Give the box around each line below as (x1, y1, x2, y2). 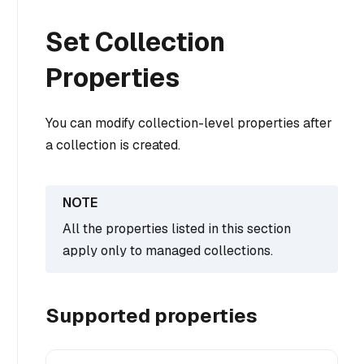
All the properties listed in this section (63, 219, 291, 237)
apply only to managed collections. (63, 241, 273, 259)
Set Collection (45, 24, 225, 58)
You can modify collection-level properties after (45, 114, 332, 132)
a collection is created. (45, 136, 180, 154)
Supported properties (45, 302, 258, 328)
